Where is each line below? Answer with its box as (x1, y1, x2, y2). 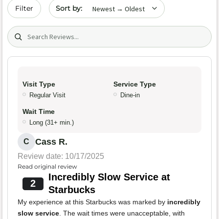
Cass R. (35, 137, 67, 147)
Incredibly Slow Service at (48, 172, 170, 183)
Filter (15, 4, 33, 13)
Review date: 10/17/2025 (18, 152, 104, 161)
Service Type (113, 80, 156, 88)
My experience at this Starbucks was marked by (18, 198, 167, 206)
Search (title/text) (7, 26, 75, 36)
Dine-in (120, 91, 140, 99)
